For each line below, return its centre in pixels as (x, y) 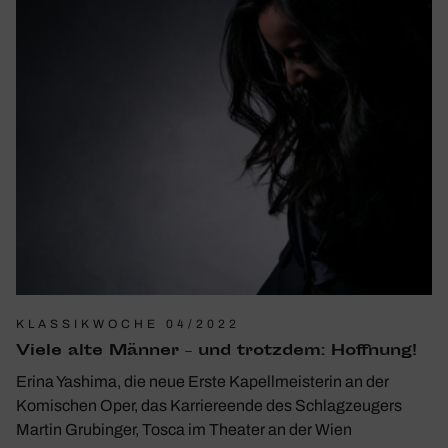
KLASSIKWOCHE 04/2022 (128, 323)
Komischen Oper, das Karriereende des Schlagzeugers (209, 405)
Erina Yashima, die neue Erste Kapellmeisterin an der (202, 381)
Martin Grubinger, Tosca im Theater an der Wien (184, 429)
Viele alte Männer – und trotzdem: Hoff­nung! (216, 351)
